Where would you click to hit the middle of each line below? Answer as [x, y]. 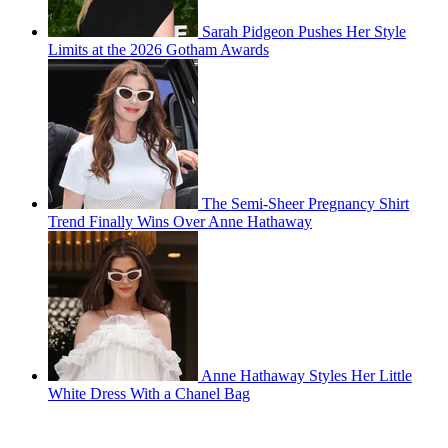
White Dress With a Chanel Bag [149, 394]
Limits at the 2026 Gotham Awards [158, 50]
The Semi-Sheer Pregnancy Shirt [305, 204]
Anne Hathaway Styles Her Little [306, 376]
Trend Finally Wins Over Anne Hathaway [180, 222]
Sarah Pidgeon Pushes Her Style [304, 32]
